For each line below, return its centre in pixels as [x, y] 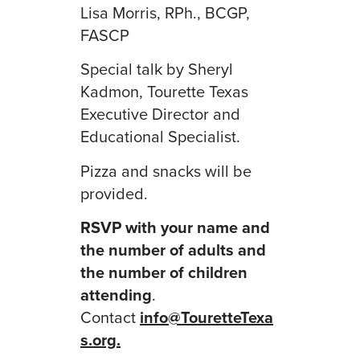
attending [116, 295]
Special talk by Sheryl [157, 69]
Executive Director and [160, 114]
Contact [110, 317]
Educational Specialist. [160, 137]
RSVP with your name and [175, 227]
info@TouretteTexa [207, 317]
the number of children [164, 272]
